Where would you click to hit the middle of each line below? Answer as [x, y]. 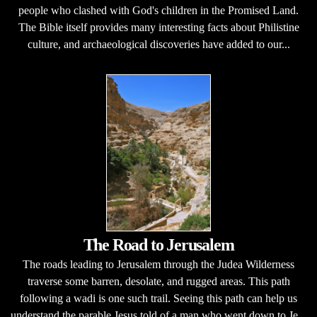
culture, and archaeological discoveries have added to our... [158, 44]
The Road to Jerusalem [158, 245]
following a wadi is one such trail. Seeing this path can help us [158, 298]
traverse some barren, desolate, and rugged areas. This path [158, 281]
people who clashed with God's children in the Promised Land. [158, 10]
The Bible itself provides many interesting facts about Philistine [158, 27]
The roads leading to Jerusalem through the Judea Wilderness [158, 264]
